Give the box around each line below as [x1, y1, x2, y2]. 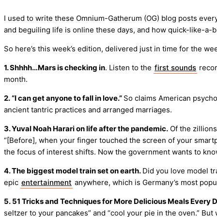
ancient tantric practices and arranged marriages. [4, 105, 172, 115]
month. [4, 75, 28, 84]
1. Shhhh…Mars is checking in [4, 63, 105, 73]
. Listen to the [105, 63, 154, 73]
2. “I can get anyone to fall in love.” [4, 93, 124, 103]
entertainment [21, 178, 72, 187]
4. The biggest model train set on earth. [4, 166, 142, 176]
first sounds [155, 63, 196, 73]
